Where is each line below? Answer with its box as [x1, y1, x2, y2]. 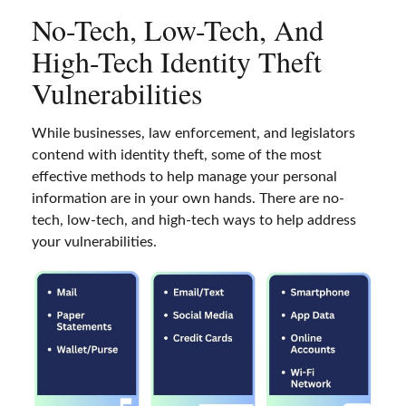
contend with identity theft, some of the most [32, 147, 322, 162]
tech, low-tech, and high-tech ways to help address [32, 212, 356, 227]
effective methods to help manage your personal [32, 169, 337, 184]
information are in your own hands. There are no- [32, 190, 344, 206]
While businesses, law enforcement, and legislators [32, 125, 355, 140]
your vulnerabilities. [32, 234, 157, 249]
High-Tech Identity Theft [32, 41, 322, 81]
